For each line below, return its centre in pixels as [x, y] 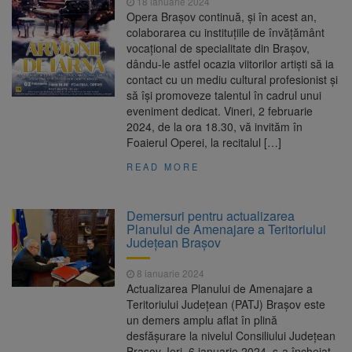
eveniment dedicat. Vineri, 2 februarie [220, 111]
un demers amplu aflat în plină [202, 320]
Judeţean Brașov [174, 243]
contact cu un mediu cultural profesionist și [233, 80]
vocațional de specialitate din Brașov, [218, 48]
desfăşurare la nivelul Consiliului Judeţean [231, 336]
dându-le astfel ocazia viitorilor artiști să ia [231, 64]
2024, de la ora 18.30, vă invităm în [215, 127]
